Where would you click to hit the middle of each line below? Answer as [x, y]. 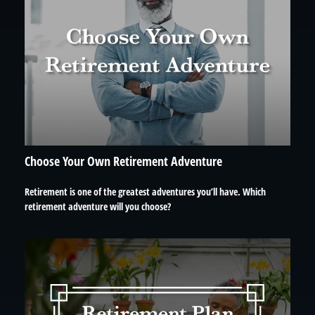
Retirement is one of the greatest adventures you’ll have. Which [145, 191]
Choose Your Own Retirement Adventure [123, 161]
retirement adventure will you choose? [98, 206]
